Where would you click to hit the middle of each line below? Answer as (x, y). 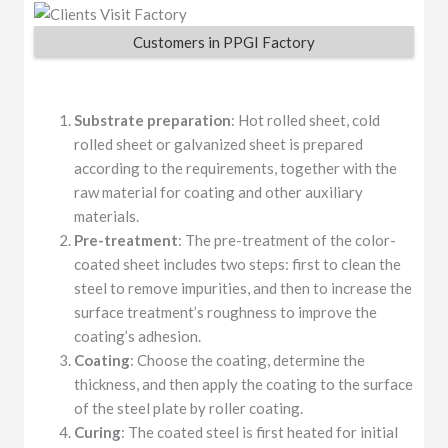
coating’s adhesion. (138, 336)
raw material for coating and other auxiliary (219, 192)
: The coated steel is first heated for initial (260, 432)
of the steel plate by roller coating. (189, 408)
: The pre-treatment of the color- (287, 240)
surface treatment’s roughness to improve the (226, 312)
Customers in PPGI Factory (224, 41)
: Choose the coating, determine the (248, 360)
